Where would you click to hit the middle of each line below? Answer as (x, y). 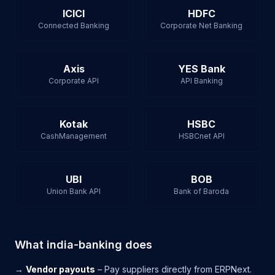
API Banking (201, 81)
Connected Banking (74, 25)
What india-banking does (83, 245)
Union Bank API (74, 191)
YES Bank (201, 69)
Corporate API (74, 81)
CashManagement (74, 136)
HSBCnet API (201, 136)
